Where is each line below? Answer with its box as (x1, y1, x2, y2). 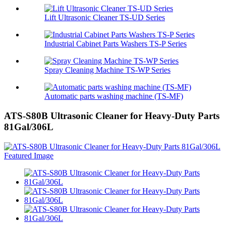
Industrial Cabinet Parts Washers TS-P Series (44, 39, 187, 48)
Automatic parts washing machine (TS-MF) (44, 92, 183, 101)
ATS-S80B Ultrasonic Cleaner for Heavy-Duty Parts (4, 110, 219, 122)
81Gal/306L (4, 122, 53, 133)
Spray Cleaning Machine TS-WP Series (44, 66, 171, 75)
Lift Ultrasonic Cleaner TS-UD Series (44, 13, 165, 22)
